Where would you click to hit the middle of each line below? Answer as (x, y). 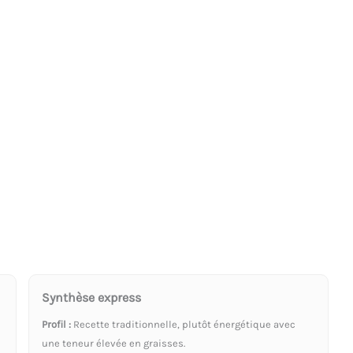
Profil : (57, 324)
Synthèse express (92, 297)
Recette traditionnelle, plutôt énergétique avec (184, 324)
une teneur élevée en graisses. (114, 343)
